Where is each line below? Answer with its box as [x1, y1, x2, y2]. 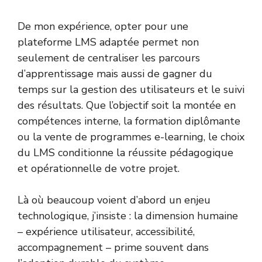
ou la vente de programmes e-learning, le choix [18, 130, 244, 144]
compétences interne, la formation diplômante [18, 114, 240, 129]
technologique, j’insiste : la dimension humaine [18, 209, 238, 223]
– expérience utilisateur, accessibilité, [18, 225, 195, 239]
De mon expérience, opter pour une [18, 19, 188, 34]
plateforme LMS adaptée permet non [18, 35, 199, 50]
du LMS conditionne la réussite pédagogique [18, 146, 233, 160]
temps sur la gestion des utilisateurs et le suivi [18, 82, 244, 97]
